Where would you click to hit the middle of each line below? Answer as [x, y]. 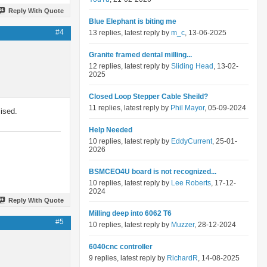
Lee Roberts [191, 183]
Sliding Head [192, 66]
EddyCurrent [192, 141]
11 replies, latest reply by [130, 108]
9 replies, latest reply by [128, 258]
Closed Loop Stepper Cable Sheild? [148, 97]
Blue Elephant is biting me [133, 21]
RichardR [182, 258]
